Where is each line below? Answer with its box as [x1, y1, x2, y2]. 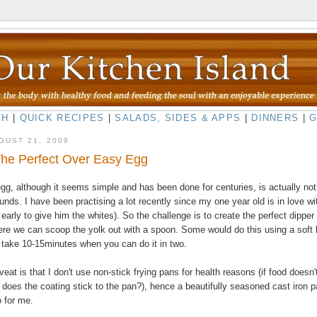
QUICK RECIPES [19, 113, 105, 123]
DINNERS [251, 113, 299, 123]
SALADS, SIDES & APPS [115, 113, 241, 123]
